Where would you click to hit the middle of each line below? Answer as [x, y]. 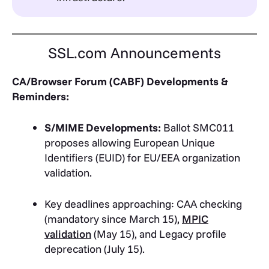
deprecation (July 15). [95, 249]
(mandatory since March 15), [113, 219]
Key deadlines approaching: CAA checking [143, 204]
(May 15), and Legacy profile [159, 234]
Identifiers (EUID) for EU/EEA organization [142, 157]
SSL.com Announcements [134, 52]
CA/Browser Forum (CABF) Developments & [120, 81]
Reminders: [42, 96]
